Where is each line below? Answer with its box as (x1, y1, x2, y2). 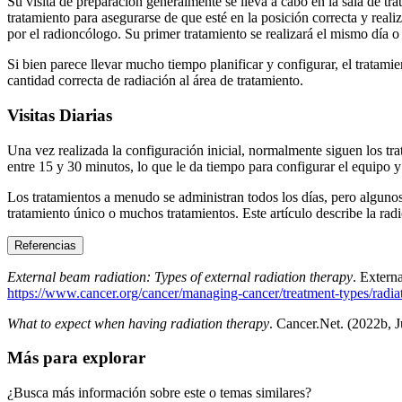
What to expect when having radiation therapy (7, 315, 269, 331)
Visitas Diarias (7, 105, 112, 125)
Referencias (14, 238, 76, 252)
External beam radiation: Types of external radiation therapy (7, 268, 353, 284)
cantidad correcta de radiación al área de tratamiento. (7, 73, 303, 89)
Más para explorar (7, 348, 145, 368)
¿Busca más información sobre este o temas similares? (7, 384, 311, 400)
